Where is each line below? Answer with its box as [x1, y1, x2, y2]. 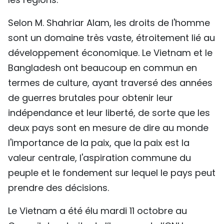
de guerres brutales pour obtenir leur [8, 91, 173, 104]
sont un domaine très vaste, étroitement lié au [8, 31, 215, 44]
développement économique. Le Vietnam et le [8, 46, 212, 59]
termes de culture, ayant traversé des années [8, 76, 212, 89]
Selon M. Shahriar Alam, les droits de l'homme [8, 16, 210, 29]
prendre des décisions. [8, 181, 109, 194]
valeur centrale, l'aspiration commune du [8, 151, 191, 164]
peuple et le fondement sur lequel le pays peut [8, 166, 215, 179]
